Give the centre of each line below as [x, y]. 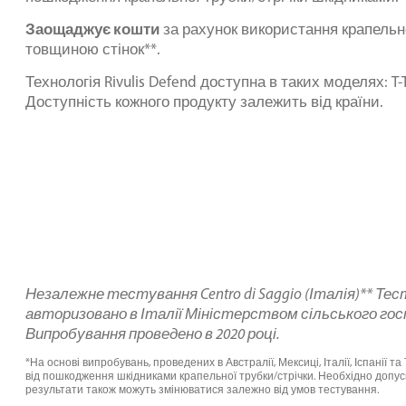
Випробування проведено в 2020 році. [153, 333]
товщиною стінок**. [93, 49]
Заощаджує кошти [92, 29]
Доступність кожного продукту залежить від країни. [204, 101]
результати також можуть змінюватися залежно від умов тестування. [202, 389]
